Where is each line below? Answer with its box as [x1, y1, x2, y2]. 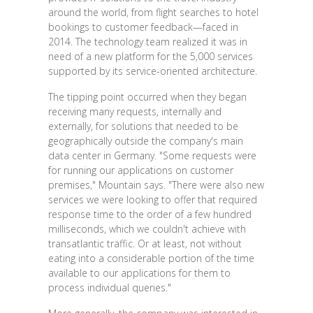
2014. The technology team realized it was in [48, 34, 247, 48]
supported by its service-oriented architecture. [48, 64, 257, 78]
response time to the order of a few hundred [48, 207, 252, 221]
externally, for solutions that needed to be [48, 119, 238, 133]
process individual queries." [48, 280, 171, 294]
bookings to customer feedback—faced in [48, 20, 238, 34]
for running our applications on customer [48, 163, 233, 177]
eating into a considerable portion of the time [48, 251, 254, 265]
